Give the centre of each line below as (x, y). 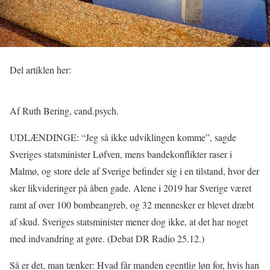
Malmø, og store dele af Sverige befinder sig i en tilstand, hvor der (134, 171)
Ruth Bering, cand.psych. (71, 111)
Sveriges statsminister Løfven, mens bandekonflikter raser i (121, 154)
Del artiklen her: (40, 70)
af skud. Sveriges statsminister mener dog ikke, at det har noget (129, 222)
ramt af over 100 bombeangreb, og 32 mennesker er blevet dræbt (132, 205)
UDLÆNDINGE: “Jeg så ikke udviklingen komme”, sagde (123, 137)
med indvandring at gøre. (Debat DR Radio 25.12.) (107, 239)
